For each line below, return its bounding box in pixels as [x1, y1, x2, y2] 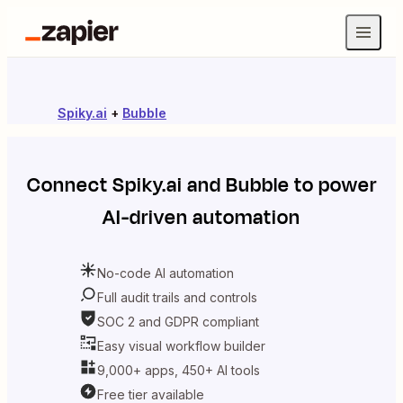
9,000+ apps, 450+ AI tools [97, 362, 260, 378]
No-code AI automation [97, 264, 234, 281]
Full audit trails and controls [97, 289, 257, 305]
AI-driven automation [103, 203, 300, 232]
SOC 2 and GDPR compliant [97, 313, 259, 329]
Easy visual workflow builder [97, 337, 265, 354]
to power [289, 171, 377, 200]
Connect [26, 171, 112, 200]
